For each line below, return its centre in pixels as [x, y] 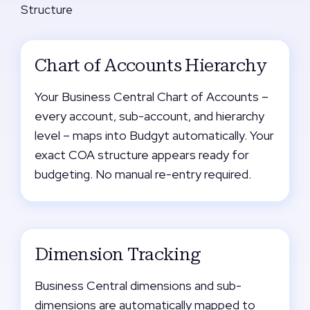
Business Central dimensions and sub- [138, 285]
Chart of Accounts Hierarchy [151, 65]
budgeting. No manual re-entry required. [143, 174]
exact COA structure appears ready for [142, 155]
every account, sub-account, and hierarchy [149, 116]
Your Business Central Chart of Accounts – [152, 97]
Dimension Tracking [118, 254]
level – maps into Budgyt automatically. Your [154, 135]
